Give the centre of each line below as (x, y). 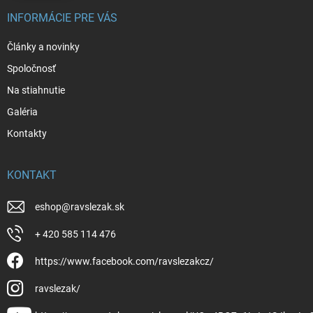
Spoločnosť (31, 68)
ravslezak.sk (97, 206)
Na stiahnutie (36, 90)
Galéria (22, 111)
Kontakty (27, 133)
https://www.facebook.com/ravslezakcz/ (124, 261)
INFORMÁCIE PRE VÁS (62, 17)
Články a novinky (43, 46)
